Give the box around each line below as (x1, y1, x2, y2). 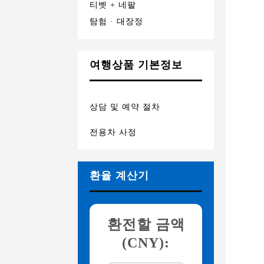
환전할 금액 (107, 217, 185, 232)
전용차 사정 (90, 128, 137, 137)
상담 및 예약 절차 (90, 103, 160, 111)
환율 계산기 (90, 170, 149, 181)
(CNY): (122, 235, 170, 250)
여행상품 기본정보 (90, 59, 183, 71)
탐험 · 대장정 (90, 17, 143, 26)
